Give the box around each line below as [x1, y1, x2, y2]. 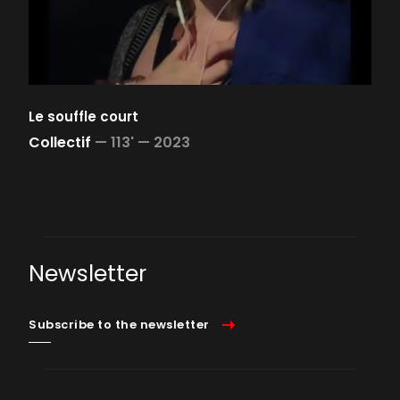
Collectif [29, 131, 91, 153]
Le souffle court [29, 106, 138, 126]
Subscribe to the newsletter [29, 316, 210, 333]
